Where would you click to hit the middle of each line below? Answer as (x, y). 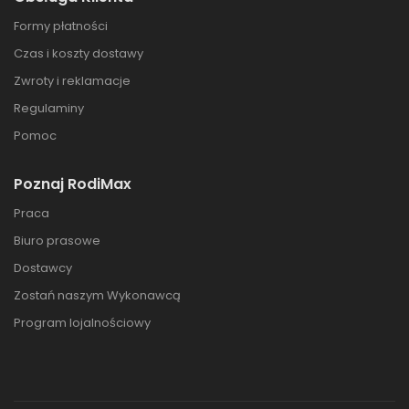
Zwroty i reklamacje (72, 81)
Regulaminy (49, 109)
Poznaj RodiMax (73, 184)
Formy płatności (61, 26)
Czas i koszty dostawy (79, 54)
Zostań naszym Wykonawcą (97, 296)
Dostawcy (43, 268)
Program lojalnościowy (82, 323)
